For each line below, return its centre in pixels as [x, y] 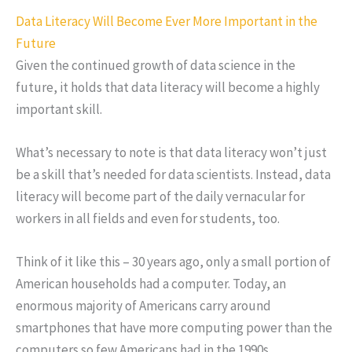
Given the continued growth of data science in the [156, 66]
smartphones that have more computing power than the [174, 328]
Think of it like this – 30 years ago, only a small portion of [173, 262]
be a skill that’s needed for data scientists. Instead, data [173, 175]
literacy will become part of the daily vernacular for [160, 197]
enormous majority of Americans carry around [143, 306]
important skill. [59, 110]
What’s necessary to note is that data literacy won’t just [171, 153]
